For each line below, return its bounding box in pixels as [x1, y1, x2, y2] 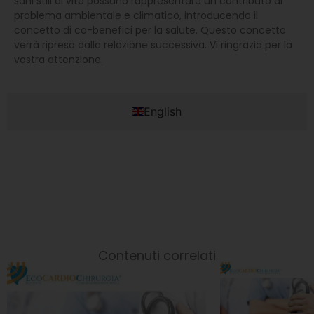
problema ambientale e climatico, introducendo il [14, 8, 258, 22]
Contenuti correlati [98, 246, 216, 264]
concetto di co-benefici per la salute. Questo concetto [14, 22, 286, 37]
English [144, 104, 182, 118]
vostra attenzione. [14, 52, 103, 67]
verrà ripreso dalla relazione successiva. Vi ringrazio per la [14, 37, 292, 52]
